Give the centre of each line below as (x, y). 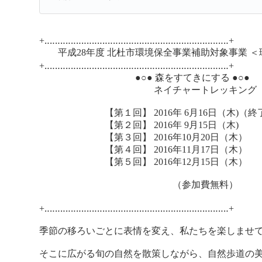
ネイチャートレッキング (148, 90)
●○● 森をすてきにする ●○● (145, 78)
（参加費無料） (139, 185)
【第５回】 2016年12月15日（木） (144, 162)
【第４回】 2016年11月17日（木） (144, 150)
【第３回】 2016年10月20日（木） (144, 137)
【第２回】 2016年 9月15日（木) (139, 125)
